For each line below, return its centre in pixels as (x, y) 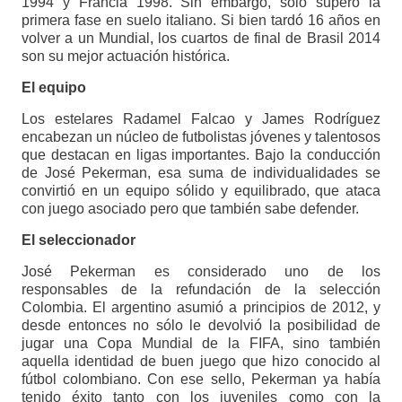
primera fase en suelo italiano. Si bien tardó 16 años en (201, 21)
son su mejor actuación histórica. (125, 57)
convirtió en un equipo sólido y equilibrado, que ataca (201, 191)
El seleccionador (78, 240)
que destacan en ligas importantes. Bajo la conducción (201, 155)
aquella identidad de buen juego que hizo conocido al (201, 362)
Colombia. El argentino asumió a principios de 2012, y (201, 308)
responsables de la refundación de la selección (201, 290)
